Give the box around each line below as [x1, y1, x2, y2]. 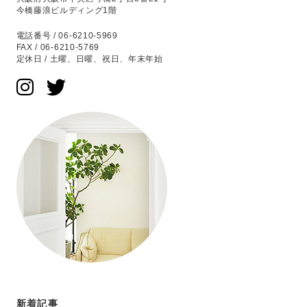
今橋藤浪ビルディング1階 [16, 5, 117, 15]
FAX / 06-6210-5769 [16, 42, 100, 52]
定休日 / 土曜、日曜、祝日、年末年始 [16, 54, 163, 64]
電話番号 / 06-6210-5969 [16, 31, 118, 40]
